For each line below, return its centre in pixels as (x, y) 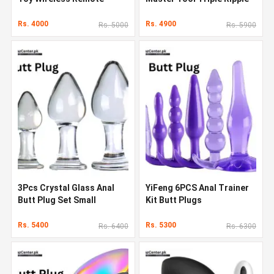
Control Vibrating (54, 11)
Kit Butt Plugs (174, 200)
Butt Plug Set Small (57, 200)
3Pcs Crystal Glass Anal (66, 187)
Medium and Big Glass (63, 212)
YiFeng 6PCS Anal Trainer (197, 187)
